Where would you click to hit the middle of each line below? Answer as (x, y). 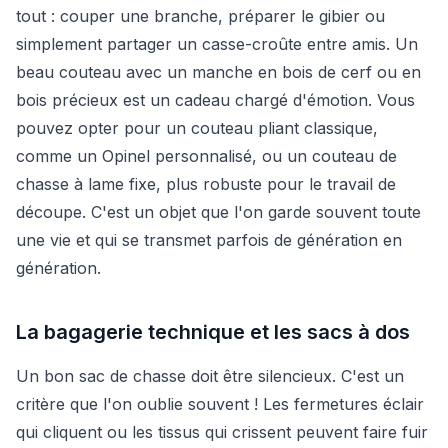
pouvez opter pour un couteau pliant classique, (197, 127)
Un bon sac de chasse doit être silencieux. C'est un (210, 375)
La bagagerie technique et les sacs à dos (213, 331)
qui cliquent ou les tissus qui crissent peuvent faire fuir (222, 431)
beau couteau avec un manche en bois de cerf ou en (218, 71)
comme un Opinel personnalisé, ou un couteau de (206, 155)
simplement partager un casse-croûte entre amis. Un (217, 43)
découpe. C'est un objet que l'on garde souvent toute (218, 211)
